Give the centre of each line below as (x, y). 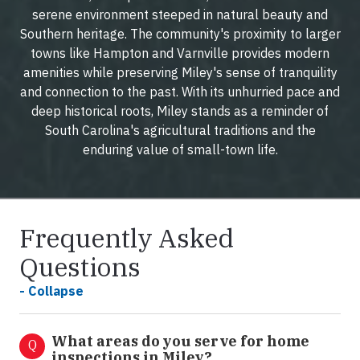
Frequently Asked (127, 238)
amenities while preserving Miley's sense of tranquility (180, 73)
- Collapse (51, 291)
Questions (80, 267)
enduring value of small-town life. (180, 150)
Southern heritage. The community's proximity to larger (180, 34)
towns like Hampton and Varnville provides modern (180, 53)
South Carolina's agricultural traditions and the (180, 131)
